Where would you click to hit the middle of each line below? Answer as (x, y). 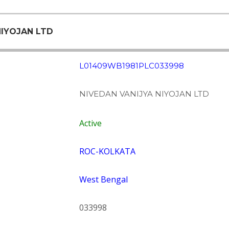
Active (90, 123)
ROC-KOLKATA (107, 151)
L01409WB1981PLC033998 (131, 66)
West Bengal (103, 179)
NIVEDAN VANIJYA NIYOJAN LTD (144, 94)
